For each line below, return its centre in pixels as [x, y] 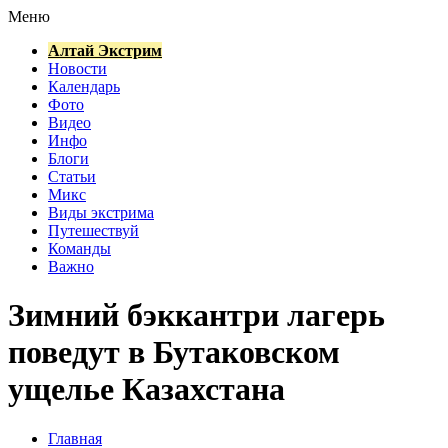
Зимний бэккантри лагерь [196, 315]
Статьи [72, 176]
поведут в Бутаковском [174, 352]
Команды [79, 248]
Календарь [84, 86]
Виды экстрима [101, 212]
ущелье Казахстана [146, 389]
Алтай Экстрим [105, 50]
